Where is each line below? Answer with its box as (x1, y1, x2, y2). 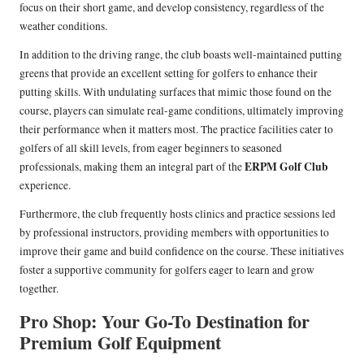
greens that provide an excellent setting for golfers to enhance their (19, 66, 318, 81)
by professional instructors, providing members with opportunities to (19, 225, 329, 240)
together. (19, 281, 58, 297)
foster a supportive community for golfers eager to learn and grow (19, 262, 314, 278)
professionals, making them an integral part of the (19, 159, 245, 175)
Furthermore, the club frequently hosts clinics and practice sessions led (19, 206, 336, 222)
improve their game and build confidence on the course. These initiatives (19, 244, 344, 259)
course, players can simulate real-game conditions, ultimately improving (19, 103, 344, 119)
